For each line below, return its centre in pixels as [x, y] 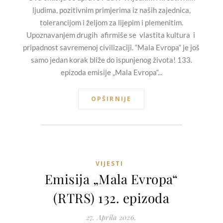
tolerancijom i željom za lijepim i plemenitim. [111, 23]
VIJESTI [110, 164]
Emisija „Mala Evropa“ [111, 179]
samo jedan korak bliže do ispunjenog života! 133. [111, 60]
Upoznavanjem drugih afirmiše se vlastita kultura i [111, 35]
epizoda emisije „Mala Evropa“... [111, 72]
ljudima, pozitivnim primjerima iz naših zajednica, [111, 10]
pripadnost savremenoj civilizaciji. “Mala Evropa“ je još [111, 48]
